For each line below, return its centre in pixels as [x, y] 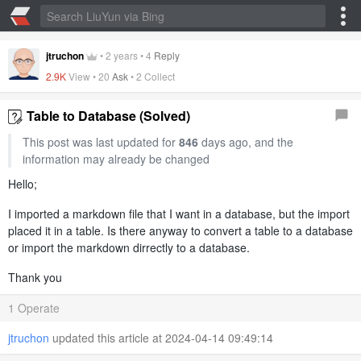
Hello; [23, 184]
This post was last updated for [100, 142]
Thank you [35, 278]
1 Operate [34, 308]
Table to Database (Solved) [108, 116]
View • [83, 77]
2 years [122, 55]
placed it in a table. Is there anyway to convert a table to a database [180, 231]
